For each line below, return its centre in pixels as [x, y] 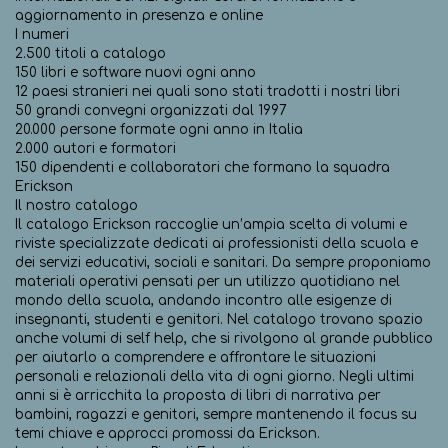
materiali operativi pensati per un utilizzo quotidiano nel [207, 281]
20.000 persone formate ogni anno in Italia [159, 129]
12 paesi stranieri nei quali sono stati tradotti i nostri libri [207, 91]
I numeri [42, 34]
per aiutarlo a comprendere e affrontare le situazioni [195, 357]
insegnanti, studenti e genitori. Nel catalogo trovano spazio [219, 319]
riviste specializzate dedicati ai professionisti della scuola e [216, 243]
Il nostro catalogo [76, 205]
